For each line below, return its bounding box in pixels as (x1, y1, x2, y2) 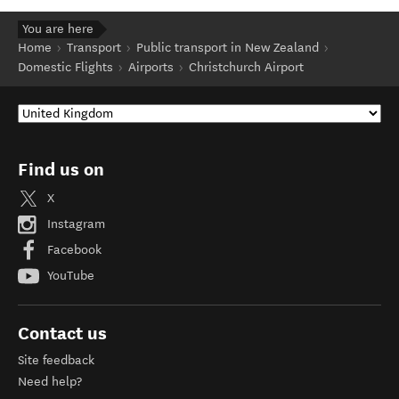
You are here (22, 20, 94, 37)
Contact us (18, 322, 107, 344)
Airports (128, 59, 174, 75)
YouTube (44, 267, 94, 283)
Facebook (44, 241, 102, 257)
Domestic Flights (18, 59, 113, 75)
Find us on (18, 158, 104, 180)
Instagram (44, 216, 105, 232)
